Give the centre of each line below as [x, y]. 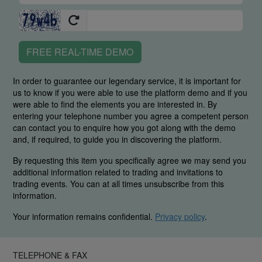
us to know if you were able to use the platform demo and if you [130, 92]
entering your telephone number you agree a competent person [131, 116]
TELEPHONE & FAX [50, 255]
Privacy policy [180, 216]
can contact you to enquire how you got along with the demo [124, 127]
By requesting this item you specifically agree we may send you [130, 160]
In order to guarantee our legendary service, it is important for [127, 80]
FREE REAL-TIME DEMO [80, 51]
